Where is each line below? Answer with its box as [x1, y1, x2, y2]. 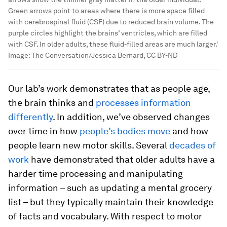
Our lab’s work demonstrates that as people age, [8, 83, 210, 94]
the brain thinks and [8, 97, 96, 108]
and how [170, 125, 208, 136]
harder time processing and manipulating [8, 168, 183, 179]
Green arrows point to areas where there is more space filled [8, 6, 205, 15]
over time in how [8, 125, 80, 136]
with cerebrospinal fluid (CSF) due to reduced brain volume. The [8, 17, 214, 26]
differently [8, 111, 53, 122]
